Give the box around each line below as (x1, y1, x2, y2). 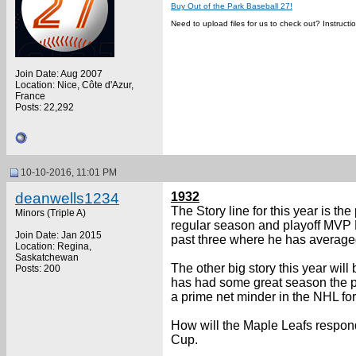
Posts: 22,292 (15, 102, 74, 113)
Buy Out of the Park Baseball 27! (171, 2, 292, 10)
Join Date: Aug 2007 (15, 68, 103, 79)
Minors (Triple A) (15, 207, 86, 219)
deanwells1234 (15, 190, 119, 207)
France (15, 91, 45, 102)
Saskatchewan (15, 252, 79, 263)
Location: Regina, (15, 241, 91, 252)
